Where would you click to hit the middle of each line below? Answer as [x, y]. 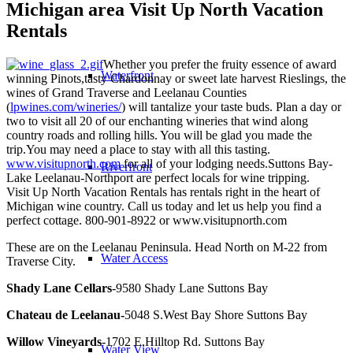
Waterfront [127, 75]
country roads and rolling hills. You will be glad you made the [159, 135]
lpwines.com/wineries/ [66, 106]
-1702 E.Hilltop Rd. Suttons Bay [183, 341]
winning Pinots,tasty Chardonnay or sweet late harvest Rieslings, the [176, 78]
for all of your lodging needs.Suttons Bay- [227, 163]
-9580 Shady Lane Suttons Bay [190, 288]
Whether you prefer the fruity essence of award [220, 64]
